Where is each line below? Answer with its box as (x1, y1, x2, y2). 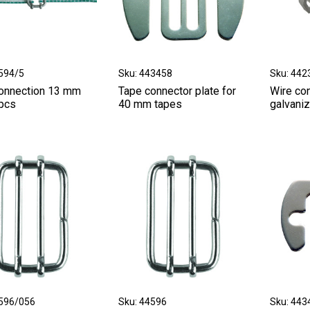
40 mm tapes (118, 98, 182, 111)
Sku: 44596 (118, 295, 167, 307)
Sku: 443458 (118, 68, 172, 80)
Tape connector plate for (118, 84, 236, 98)
